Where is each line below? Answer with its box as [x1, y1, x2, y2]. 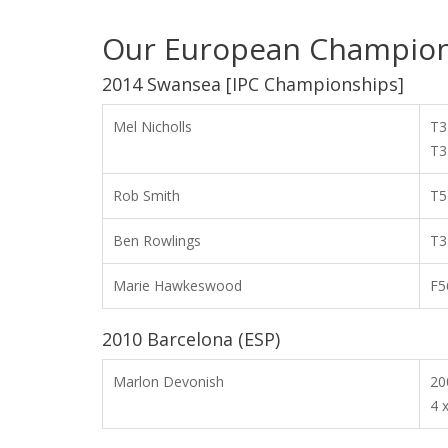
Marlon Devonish [113, 372, 224, 391]
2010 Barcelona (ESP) [102, 327, 280, 351]
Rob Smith [113, 186, 180, 205]
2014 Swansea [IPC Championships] [102, 72, 404, 96]
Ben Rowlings [113, 231, 201, 250]
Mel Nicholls [113, 117, 192, 136]
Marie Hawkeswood [113, 276, 242, 295]
